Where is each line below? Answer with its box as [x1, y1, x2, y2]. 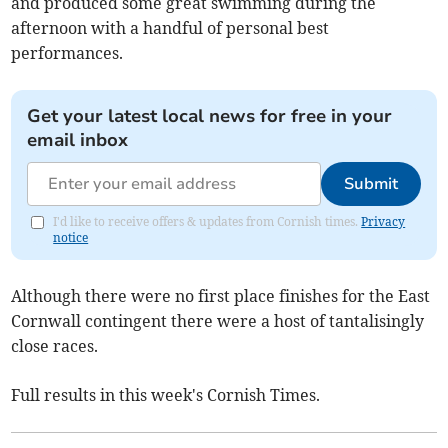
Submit [343, 172, 398, 195]
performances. [11, 42, 124, 63]
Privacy [361, 213, 406, 229]
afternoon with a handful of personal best [11, 17, 330, 38]
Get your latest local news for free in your [27, 103, 393, 128]
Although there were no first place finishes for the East [11, 285, 431, 306]
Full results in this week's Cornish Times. [11, 384, 321, 405]
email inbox [27, 127, 129, 152]
